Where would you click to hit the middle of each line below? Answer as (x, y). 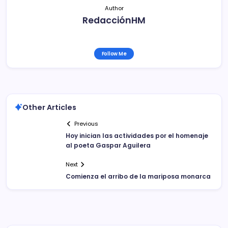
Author (114, 8)
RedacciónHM (114, 20)
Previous (87, 124)
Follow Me (114, 53)
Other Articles (49, 107)
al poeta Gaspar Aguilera (108, 146)
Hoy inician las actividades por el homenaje (137, 136)
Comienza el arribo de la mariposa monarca (138, 177)
